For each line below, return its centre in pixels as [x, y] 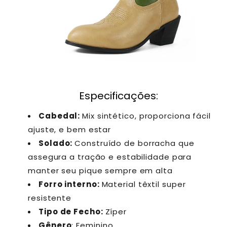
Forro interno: [70, 184]
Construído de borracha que [135, 143]
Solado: [57, 143]
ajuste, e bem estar [70, 130]
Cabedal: [61, 116]
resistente [50, 198]
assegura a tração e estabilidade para [110, 157]
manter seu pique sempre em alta [100, 171]
